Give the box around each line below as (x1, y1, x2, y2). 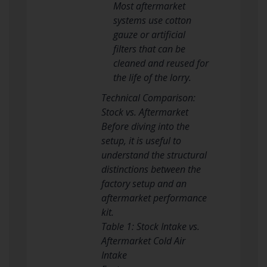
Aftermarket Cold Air (101, 234, 185, 247)
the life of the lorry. (113, 70, 191, 84)
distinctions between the (101, 162, 201, 176)
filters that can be (113, 42, 185, 55)
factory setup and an (101, 176, 187, 190)
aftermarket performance (101, 191, 207, 204)
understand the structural (101, 148, 207, 162)
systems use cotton (113, 13, 191, 27)
